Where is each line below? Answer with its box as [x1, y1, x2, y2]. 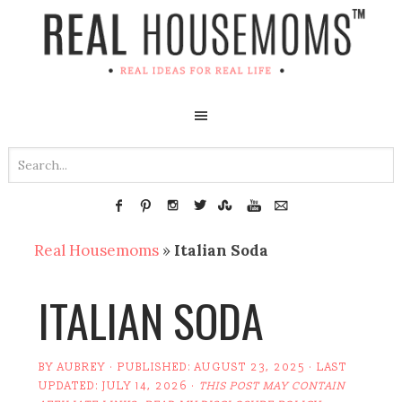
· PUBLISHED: [106, 360, 196, 374]
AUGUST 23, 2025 [195, 360, 306, 374]
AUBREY [57, 360, 107, 374]
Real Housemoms [34, 240, 160, 260]
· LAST [305, 360, 348, 374]
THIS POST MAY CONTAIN [199, 379, 346, 393]
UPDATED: [39, 379, 103, 393]
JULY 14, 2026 [102, 379, 188, 393]
